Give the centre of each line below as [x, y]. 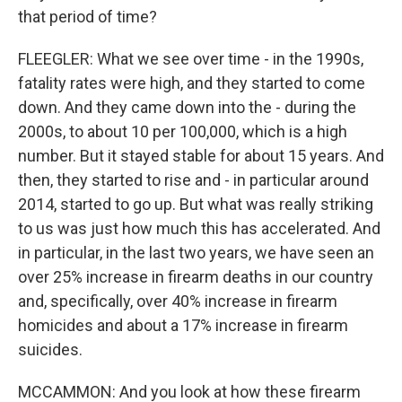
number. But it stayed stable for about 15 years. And [201, 156]
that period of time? [87, 17]
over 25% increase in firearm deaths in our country [196, 277]
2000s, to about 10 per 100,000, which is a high [183, 131]
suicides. [50, 350]
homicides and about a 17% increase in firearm [183, 325]
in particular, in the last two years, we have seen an [196, 253]
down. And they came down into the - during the [187, 107]
